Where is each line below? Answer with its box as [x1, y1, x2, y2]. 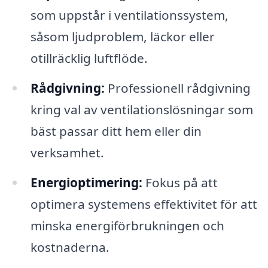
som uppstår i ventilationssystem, [30, 7, 229, 24]
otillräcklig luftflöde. [30, 50, 148, 67]
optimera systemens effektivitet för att [30, 195, 257, 212]
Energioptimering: [30, 173, 142, 191]
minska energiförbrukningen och [30, 217, 224, 234]
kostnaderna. [30, 238, 109, 255]
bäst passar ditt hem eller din [30, 122, 202, 139]
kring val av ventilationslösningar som [30, 100, 253, 118]
